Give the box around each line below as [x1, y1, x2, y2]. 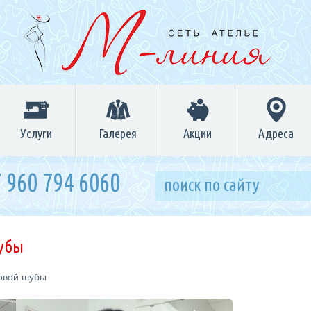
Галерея [99, 126, 137, 140]
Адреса [258, 126, 294, 140]
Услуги [20, 126, 52, 140]
